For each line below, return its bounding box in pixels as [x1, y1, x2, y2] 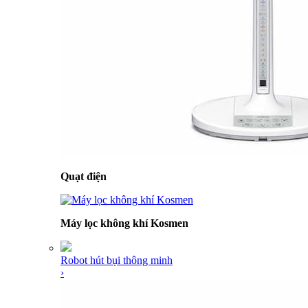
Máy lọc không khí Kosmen [60, 217, 188, 229]
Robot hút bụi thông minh [60, 254, 173, 266]
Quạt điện [60, 170, 107, 182]
